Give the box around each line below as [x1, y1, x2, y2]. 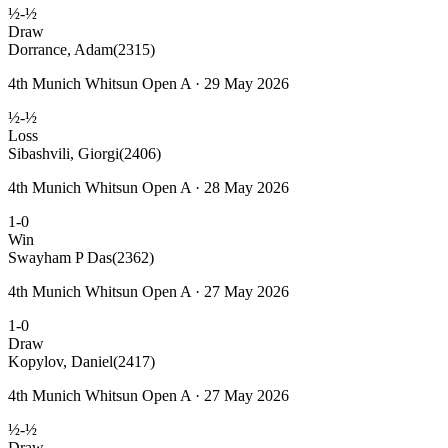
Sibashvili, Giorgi [8, 144, 119, 162]
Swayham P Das [8, 248, 112, 266]
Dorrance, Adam [8, 40, 113, 58]
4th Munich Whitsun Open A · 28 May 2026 [8, 178, 289, 196]
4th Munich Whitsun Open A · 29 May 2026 [8, 74, 289, 92]
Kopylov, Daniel [8, 352, 113, 370]
